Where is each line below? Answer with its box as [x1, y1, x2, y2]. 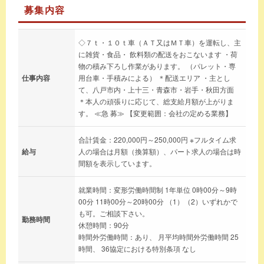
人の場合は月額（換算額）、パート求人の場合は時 [78, 146, 241, 156]
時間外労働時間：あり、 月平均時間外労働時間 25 [78, 231, 239, 242]
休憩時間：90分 [78, 219, 129, 230]
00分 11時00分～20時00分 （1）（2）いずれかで [78, 196, 237, 206]
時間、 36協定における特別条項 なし [78, 243, 196, 253]
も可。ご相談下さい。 [78, 207, 149, 218]
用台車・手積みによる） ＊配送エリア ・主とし [78, 72, 230, 82]
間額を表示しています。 [78, 157, 156, 168]
